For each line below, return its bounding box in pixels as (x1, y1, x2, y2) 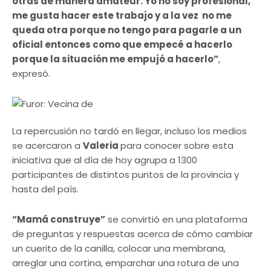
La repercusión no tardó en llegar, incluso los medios (12, 124, 247, 137)
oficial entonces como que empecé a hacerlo (12, 38, 232, 51)
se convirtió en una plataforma (105, 212, 247, 226)
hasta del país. (12, 182, 79, 195)
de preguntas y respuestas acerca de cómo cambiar (12, 227, 253, 240)
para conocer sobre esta (120, 139, 233, 152)
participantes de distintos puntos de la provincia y (12, 168, 239, 181)
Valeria (83, 139, 120, 152)
